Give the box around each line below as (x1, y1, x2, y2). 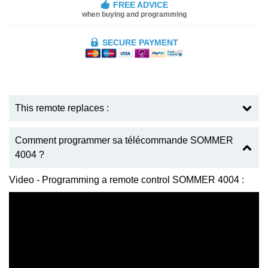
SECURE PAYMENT (102, 37, 178, 47)
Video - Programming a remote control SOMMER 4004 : (9, 175, 244, 185)
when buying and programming (81, 10, 187, 19)
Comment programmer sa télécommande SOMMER (15, 135, 233, 146)
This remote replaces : (15, 103, 109, 114)
